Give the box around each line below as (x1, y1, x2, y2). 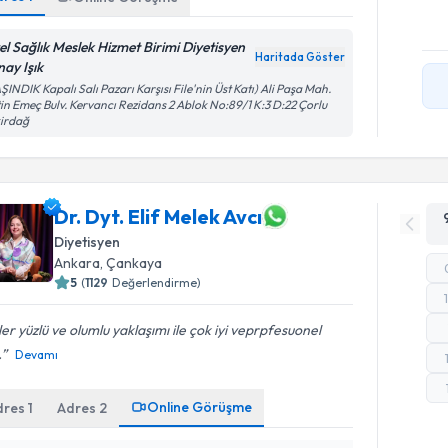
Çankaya (106, 254, 163, 272)
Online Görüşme (147, 398, 253, 416)
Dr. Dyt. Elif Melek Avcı (54, 203, 263, 229)
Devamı (15, 347, 59, 362)
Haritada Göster (255, 50, 346, 64)
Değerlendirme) (112, 275, 202, 290)
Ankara (54, 254, 101, 272)
